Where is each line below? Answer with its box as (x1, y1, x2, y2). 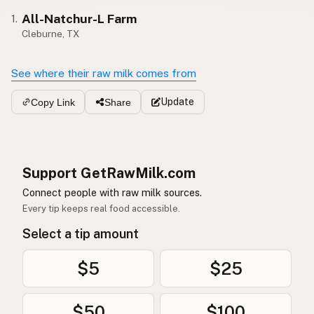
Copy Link (30, 96, 75, 108)
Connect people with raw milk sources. (22, 186, 202, 199)
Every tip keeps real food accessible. (22, 203, 180, 214)
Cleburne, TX (22, 28, 80, 40)
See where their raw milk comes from (11, 67, 196, 80)
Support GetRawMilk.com (22, 165, 196, 182)
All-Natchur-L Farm (22, 11, 137, 27)
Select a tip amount (22, 226, 139, 242)
